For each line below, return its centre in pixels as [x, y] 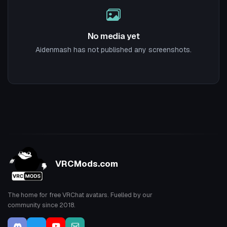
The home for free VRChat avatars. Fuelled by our [80, 195]
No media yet [113, 36]
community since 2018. [42, 205]
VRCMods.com [87, 164]
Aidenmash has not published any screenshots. [113, 50]
